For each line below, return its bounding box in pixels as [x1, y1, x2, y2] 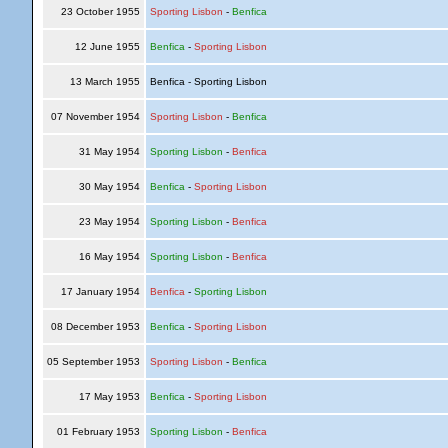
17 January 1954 [57, 286, 143, 297]
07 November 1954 [47, 111, 143, 122]
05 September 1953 [43, 356, 143, 367]
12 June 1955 [71, 41, 143, 52]
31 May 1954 [75, 146, 143, 157]
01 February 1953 [53, 426, 143, 437]
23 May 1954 [75, 216, 143, 227]
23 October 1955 [57, 6, 143, 17]
